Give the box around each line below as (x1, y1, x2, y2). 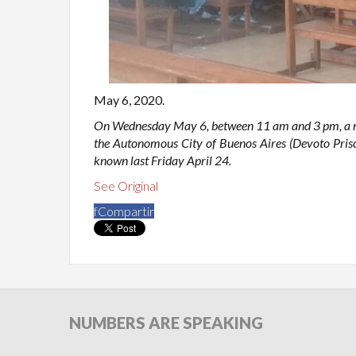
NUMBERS (69, 313, 145, 332)
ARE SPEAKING (145, 313, 263, 332)
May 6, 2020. (94, 92, 164, 107)
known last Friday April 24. (94, 153, 231, 168)
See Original (94, 178, 158, 193)
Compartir (98, 203, 154, 219)
